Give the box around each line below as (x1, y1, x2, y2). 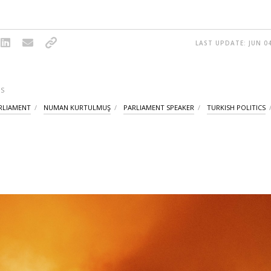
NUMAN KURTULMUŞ (44, 102, 111, 112)
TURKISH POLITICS (207, 102, 266, 112)
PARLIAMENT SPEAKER (123, 102, 194, 112)
